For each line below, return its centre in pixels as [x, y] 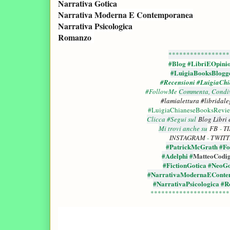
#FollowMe [162, 91]
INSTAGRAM [186, 137]
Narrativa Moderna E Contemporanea [126, 14]
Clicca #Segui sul [172, 119]
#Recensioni [178, 82]
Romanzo [75, 37]
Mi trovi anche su [183, 128]
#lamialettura [180, 100]
